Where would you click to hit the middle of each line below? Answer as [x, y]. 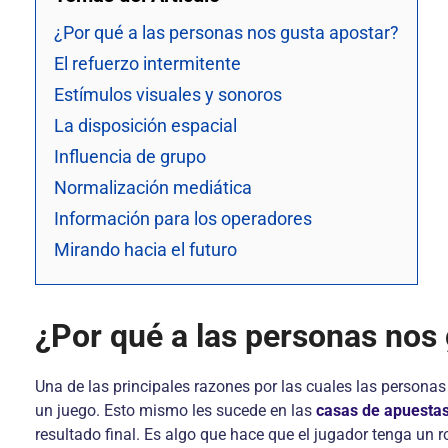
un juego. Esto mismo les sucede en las [175, 410]
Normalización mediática [153, 187]
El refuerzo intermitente [147, 63]
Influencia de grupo [130, 156]
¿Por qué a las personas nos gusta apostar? [226, 32]
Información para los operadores [183, 218]
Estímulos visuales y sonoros [168, 94]
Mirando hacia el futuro [145, 249]
